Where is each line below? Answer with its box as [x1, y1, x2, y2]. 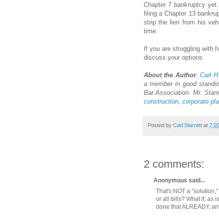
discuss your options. [144, 53, 204, 61]
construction [144, 97, 178, 105]
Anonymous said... [153, 177, 205, 184]
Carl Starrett [173, 122, 202, 128]
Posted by [148, 122, 173, 128]
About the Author [144, 71, 196, 79]
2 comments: [144, 158, 204, 171]
